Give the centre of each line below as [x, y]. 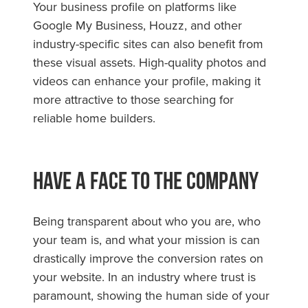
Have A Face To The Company [148, 180]
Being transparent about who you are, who [147, 221]
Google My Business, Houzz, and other [137, 25]
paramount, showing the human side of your [151, 295]
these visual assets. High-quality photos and [150, 62]
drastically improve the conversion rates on [148, 258]
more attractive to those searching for [133, 99]
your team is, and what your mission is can [146, 239]
